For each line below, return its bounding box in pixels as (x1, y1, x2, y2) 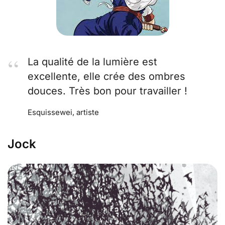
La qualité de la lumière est (28, 55, 157, 68)
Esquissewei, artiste (28, 107, 99, 117)
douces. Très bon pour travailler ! (28, 84, 187, 97)
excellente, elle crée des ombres (28, 70, 185, 82)
